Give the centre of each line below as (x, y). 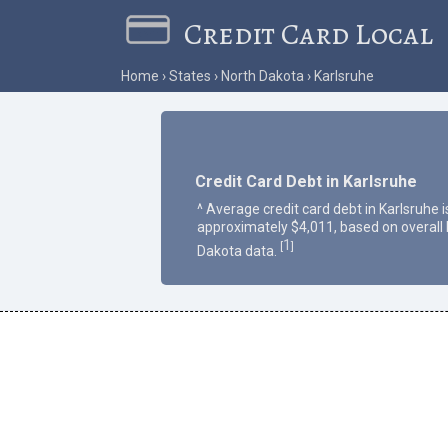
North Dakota (262, 76)
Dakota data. (238, 250)
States (189, 76)
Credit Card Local (309, 34)
